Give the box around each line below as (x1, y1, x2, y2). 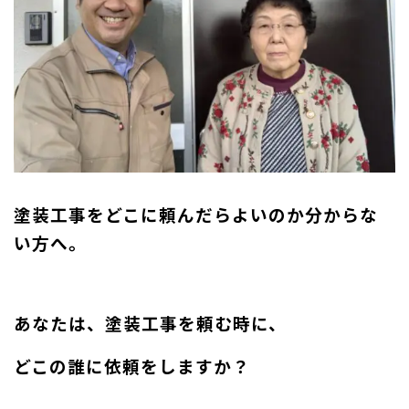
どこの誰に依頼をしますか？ (14, 352, 250, 378)
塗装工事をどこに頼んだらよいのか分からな (14, 201, 378, 226)
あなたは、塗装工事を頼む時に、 (14, 309, 287, 335)
